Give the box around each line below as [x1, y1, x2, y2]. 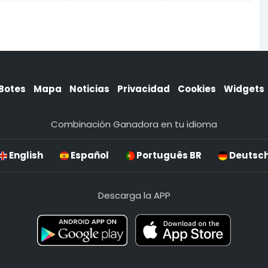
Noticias [69, 83, 109, 96]
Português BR [135, 148, 202, 162]
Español [69, 148, 109, 162]
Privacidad [117, 83, 170, 96]
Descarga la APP [98, 188, 170, 202]
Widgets [224, 83, 264, 96]
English [7, 148, 43, 162]
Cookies [178, 83, 216, 96]
